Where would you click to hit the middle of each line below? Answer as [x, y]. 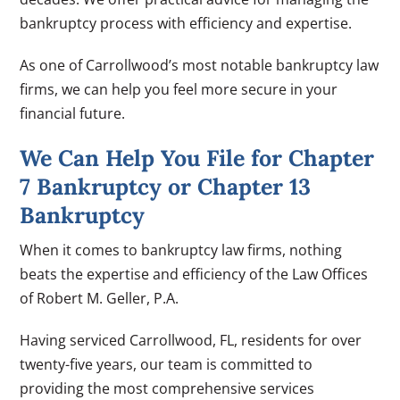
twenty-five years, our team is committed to [167, 364]
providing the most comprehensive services [167, 388]
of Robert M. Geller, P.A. [100, 298]
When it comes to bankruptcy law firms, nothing [181, 250]
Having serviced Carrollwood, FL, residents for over [191, 340]
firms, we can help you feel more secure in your [179, 89]
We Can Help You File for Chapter [197, 158]
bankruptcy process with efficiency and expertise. [186, 23]
